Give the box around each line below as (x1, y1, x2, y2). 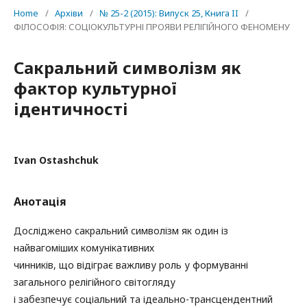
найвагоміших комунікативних (14, 241, 154, 254)
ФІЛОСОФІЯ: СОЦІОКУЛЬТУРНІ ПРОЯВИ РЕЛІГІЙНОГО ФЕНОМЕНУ (14, 21, 290, 33)
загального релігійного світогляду (14, 275, 175, 288)
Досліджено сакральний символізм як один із (14, 224, 228, 237)
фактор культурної (14, 77, 177, 99)
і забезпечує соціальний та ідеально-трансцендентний (14, 293, 273, 306)
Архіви (55, 7, 83, 19)
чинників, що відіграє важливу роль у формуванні (14, 258, 248, 271)
